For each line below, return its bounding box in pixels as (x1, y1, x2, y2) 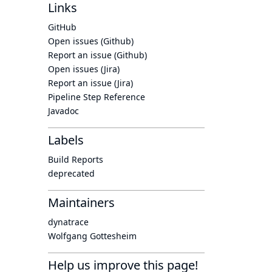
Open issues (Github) (48, 35, 134, 47)
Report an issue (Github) (48, 49, 147, 61)
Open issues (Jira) (48, 63, 120, 75)
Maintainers (48, 194, 115, 211)
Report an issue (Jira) (48, 77, 133, 89)
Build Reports (48, 154, 103, 165)
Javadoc (48, 105, 79, 117)
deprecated (48, 168, 95, 179)
